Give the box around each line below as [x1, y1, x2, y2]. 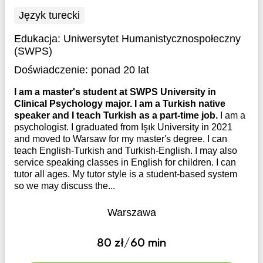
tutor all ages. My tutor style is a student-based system [14, 169, 237, 179]
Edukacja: [14, 33, 63, 45]
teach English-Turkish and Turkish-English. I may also [14, 146, 237, 156]
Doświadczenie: [14, 64, 88, 76]
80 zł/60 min [97, 238, 166, 249]
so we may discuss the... [14, 181, 115, 191]
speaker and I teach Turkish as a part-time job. [14, 110, 220, 120]
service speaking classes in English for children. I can [14, 157, 236, 167]
